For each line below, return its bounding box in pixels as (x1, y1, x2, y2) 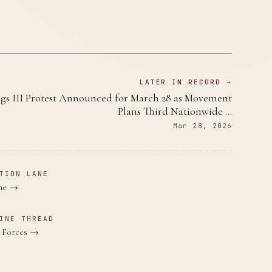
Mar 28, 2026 (173, 121, 233, 130)
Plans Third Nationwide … (118, 104, 233, 118)
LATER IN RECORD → (139, 77, 233, 86)
